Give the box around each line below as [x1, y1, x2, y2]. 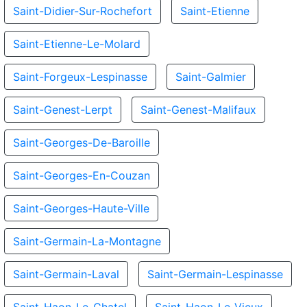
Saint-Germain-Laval [13, 267, 119, 281]
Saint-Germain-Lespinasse [147, 267, 283, 281]
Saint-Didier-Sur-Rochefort [13, 4, 152, 18]
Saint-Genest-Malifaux [140, 103, 256, 116]
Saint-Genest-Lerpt [13, 103, 112, 116]
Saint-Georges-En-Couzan [13, 169, 150, 182]
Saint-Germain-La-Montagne [13, 234, 161, 248]
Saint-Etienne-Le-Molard [13, 37, 140, 51]
